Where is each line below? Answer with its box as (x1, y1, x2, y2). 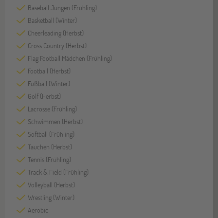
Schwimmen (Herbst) (28, 117, 83, 127)
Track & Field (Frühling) (28, 167, 89, 177)
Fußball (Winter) (28, 79, 70, 89)
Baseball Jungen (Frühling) (28, 3, 97, 13)
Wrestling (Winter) (28, 193, 74, 202)
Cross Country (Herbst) (28, 41, 87, 51)
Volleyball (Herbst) (28, 180, 75, 190)
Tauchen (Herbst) (28, 142, 72, 152)
